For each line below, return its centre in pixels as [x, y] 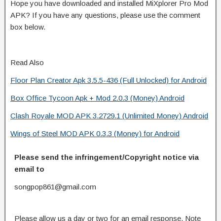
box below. [28, 27]
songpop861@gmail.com [55, 186]
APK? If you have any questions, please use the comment [105, 15]
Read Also [27, 62]
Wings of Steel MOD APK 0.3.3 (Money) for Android [95, 133]
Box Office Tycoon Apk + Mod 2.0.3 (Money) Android [97, 98]
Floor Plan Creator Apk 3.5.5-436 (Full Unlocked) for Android [109, 80]
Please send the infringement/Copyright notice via [107, 157]
